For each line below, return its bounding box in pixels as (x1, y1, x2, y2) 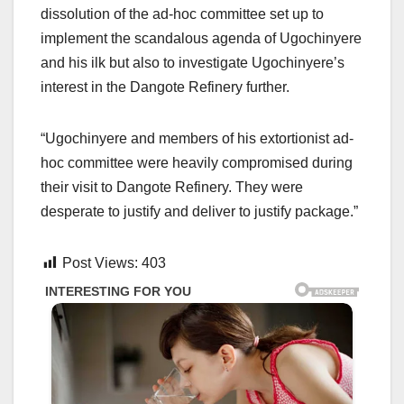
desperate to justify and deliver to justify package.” (41, 203, 358, 219)
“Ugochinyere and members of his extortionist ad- (41, 130, 353, 146)
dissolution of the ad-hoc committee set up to (41, 5, 324, 22)
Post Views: (62, 254, 138, 271)
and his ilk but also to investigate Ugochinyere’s (41, 54, 344, 70)
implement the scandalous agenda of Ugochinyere (41, 30, 362, 46)
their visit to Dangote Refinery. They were (41, 179, 303, 195)
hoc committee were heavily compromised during (41, 154, 353, 170)
